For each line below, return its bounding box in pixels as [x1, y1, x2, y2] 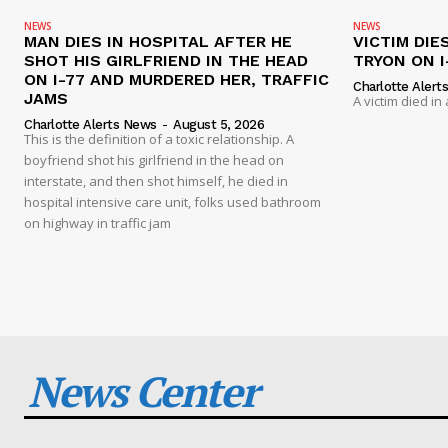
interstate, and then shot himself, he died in [24, 171, 288, 190]
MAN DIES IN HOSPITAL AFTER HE [24, 31, 292, 51]
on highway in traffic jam [24, 213, 171, 232]
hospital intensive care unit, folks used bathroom [24, 192, 321, 211]
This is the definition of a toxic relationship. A [24, 129, 294, 148]
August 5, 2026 [173, 116, 264, 132]
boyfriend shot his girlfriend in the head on [24, 150, 284, 169]
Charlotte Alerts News [24, 116, 157, 132]
